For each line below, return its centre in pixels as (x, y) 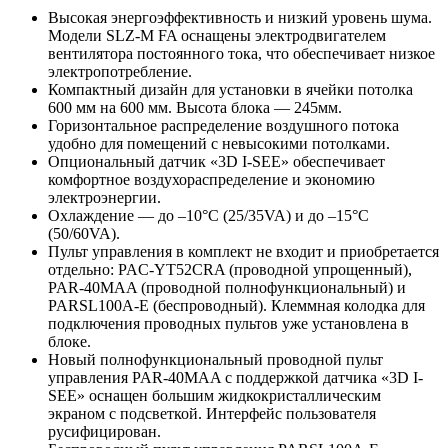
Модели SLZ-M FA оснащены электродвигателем (217, 36)
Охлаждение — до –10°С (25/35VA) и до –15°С (208, 216)
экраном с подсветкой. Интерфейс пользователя (212, 414)
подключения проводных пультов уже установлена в (228, 324)
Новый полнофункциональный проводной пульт (215, 360)
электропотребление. (120, 72)
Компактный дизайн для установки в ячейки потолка (230, 90)
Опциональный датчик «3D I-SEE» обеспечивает (216, 162)
